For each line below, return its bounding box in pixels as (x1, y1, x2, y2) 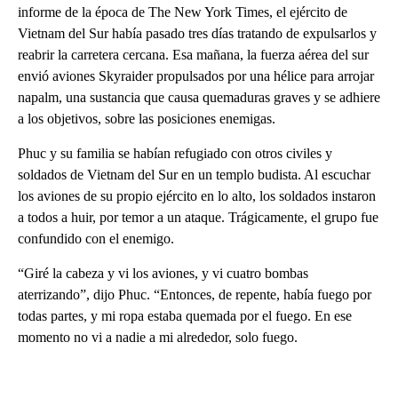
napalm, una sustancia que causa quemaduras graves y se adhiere (18, 90, 380, 106)
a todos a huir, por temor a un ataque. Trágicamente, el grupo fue (18, 210, 378, 226)
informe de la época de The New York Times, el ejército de (18, 4, 347, 20)
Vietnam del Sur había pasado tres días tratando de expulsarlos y (18, 26, 377, 42)
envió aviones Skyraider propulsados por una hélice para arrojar (18, 68, 374, 84)
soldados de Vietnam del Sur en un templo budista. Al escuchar (18, 167, 370, 183)
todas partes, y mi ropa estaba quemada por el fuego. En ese (18, 308, 352, 324)
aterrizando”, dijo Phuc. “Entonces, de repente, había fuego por (18, 287, 371, 303)
